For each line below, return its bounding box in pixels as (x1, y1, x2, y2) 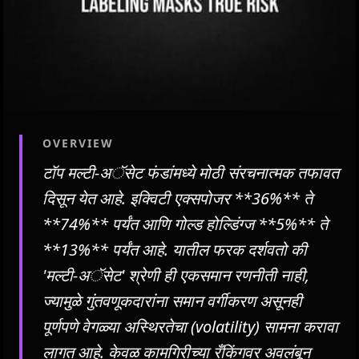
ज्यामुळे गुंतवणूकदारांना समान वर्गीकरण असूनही (42, 289, 302, 312)
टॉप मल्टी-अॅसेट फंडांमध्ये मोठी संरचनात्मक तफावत (42, 161, 339, 184)
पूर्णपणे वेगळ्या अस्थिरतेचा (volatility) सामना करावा (42, 315, 338, 337)
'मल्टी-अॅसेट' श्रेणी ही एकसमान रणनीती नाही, (42, 264, 309, 286)
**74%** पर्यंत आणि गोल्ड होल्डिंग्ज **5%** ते (42, 212, 328, 235)
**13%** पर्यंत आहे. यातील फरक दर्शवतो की (42, 238, 307, 260)
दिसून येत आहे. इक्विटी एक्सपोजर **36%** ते (42, 187, 313, 209)
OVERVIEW (42, 135, 114, 151)
